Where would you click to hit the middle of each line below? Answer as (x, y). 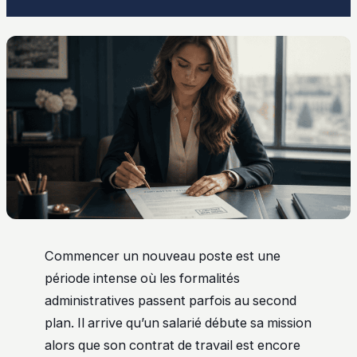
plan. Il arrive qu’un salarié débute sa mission (178, 323)
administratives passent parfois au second (171, 301)
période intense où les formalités (142, 279)
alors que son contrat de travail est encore (173, 345)
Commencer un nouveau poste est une (163, 256)
